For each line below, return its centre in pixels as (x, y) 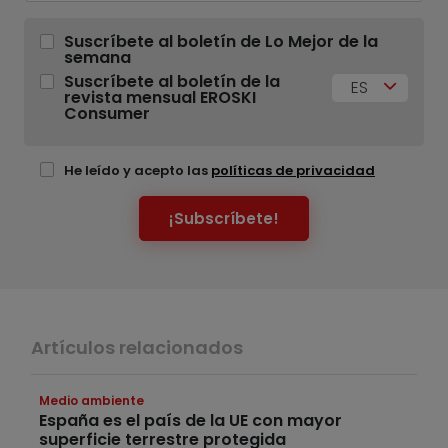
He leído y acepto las (137, 171)
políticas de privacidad (293, 171)
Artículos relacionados (137, 348)
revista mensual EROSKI (160, 98)
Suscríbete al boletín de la (172, 82)
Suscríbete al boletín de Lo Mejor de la (221, 42)
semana (97, 58)
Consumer (107, 114)
